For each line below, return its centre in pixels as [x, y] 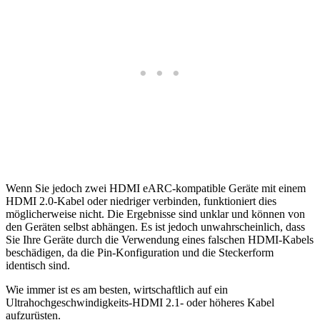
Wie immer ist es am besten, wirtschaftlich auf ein [117, 290]
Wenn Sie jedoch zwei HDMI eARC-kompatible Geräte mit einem [156, 189]
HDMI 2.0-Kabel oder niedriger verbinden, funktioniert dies [141, 201]
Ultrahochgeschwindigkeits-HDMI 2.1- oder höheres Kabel [140, 303]
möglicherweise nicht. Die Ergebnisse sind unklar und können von [155, 214]
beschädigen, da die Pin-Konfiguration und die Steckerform [140, 253]
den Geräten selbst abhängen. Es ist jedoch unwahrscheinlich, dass [155, 227]
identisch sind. [38, 266]
